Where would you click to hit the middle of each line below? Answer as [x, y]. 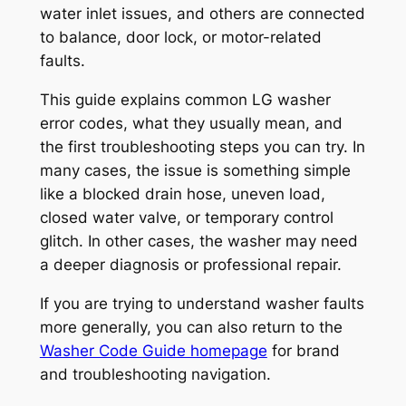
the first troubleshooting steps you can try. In [202, 146]
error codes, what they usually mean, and [191, 123]
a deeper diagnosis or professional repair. [190, 264]
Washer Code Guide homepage [153, 350]
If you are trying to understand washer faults [202, 303]
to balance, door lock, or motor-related [180, 38]
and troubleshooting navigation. [155, 374]
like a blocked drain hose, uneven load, [182, 193]
